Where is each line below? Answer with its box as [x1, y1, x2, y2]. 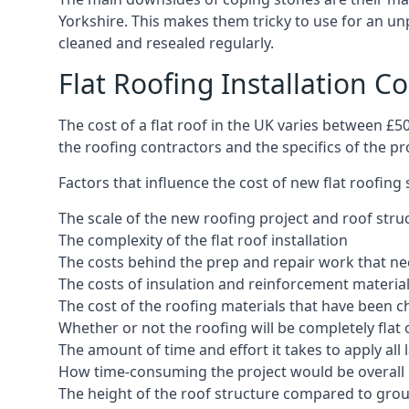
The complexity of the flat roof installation [58, 230, 348, 250]
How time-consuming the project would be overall [58, 362, 404, 382]
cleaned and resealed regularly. [58, 33, 274, 53]
